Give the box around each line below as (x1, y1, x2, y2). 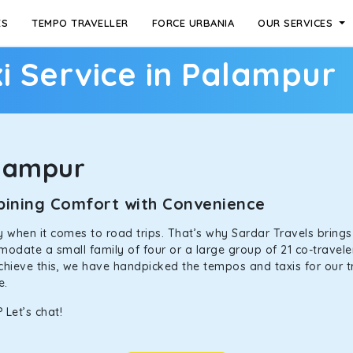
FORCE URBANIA (151, 17, 235, 29)
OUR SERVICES (258, 17, 336, 29)
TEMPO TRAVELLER (32, 17, 128, 29)
